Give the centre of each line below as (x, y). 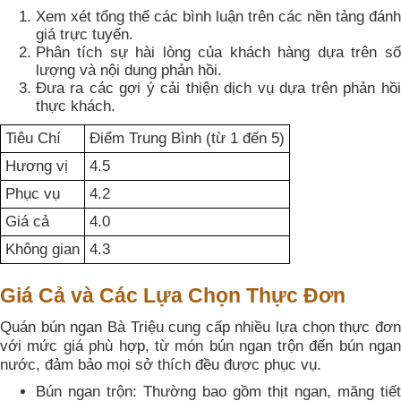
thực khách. (76, 107)
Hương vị (37, 166)
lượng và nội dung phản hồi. (129, 71)
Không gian (43, 250)
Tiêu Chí (33, 139)
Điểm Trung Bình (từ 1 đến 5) (187, 139)
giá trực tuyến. (85, 35)
